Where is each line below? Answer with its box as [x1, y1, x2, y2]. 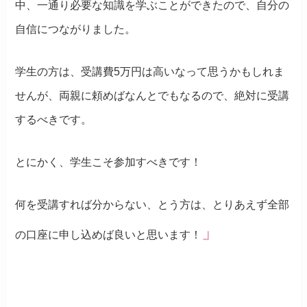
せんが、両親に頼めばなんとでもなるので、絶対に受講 [15, 89, 290, 101]
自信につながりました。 [15, 23, 136, 35]
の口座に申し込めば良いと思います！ [15, 228, 202, 241]
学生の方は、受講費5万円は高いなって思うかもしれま [15, 65, 285, 77]
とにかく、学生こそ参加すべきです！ [15, 156, 202, 168]
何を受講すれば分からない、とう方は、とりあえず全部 [15, 198, 290, 210]
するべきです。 [15, 113, 93, 125]
